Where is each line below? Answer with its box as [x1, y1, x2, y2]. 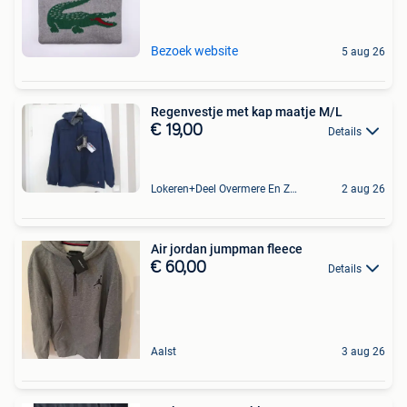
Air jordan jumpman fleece [151, 241, 303, 256]
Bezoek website [151, 43, 238, 58]
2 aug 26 [342, 182, 385, 195]
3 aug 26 [342, 344, 385, 358]
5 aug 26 [342, 45, 385, 58]
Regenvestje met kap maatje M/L [151, 104, 342, 119]
